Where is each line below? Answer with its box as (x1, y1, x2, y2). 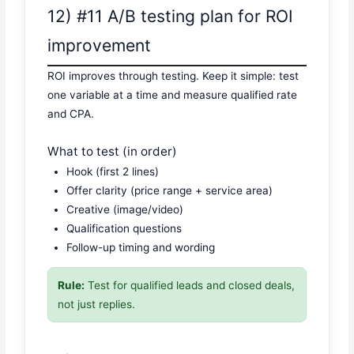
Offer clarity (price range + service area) (66, 183, 273, 197)
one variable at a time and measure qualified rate (47, 88, 298, 101)
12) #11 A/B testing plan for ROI (47, 6, 294, 26)
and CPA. (47, 107, 95, 120)
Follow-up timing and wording (66, 240, 216, 254)
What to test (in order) (47, 143, 178, 159)
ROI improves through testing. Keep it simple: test (47, 69, 299, 82)
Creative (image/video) (66, 202, 184, 216)
